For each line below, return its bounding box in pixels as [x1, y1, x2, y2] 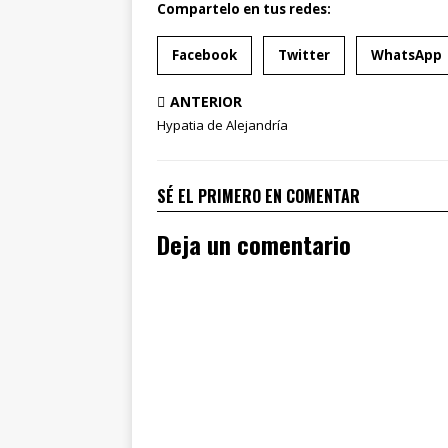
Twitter [278, 46, 330, 64]
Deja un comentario [157, 226, 351, 262]
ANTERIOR [170, 92, 242, 111]
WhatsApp [371, 46, 442, 64]
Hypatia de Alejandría [157, 116, 288, 134]
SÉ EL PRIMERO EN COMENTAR [157, 184, 360, 208]
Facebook [172, 46, 237, 64]
